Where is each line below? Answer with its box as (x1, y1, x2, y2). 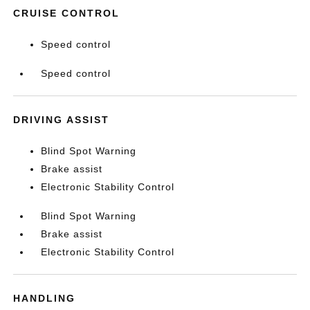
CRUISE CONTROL (13, 8, 120, 19)
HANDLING (13, 293, 76, 304)
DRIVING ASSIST (13, 114, 110, 125)
